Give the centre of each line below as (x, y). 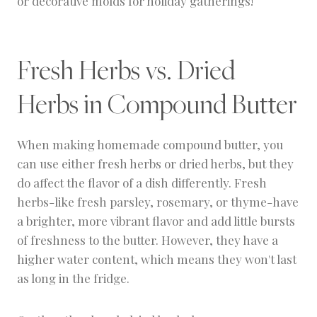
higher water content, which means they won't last (157, 259)
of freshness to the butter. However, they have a (148, 240)
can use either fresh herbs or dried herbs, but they (155, 164)
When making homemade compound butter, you (150, 145)
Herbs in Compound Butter (157, 104)
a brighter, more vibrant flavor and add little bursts (156, 221)
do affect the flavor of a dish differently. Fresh (142, 183)
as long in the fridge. (73, 278)
